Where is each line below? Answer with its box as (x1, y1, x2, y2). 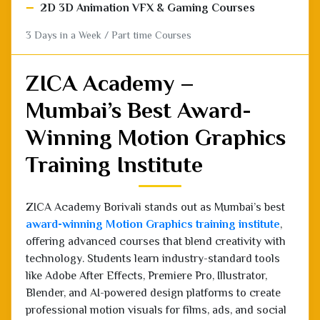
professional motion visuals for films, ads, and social (26, 252, 286, 266)
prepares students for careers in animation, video (26, 304, 269, 317)
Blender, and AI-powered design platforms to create (26, 235, 281, 249)
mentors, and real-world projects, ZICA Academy (26, 286, 269, 300)
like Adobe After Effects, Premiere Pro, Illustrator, (26, 218, 267, 231)
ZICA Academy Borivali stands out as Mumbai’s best (26, 149, 285, 163)
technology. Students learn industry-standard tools (26, 201, 280, 214)
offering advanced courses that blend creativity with (26, 184, 286, 197)
